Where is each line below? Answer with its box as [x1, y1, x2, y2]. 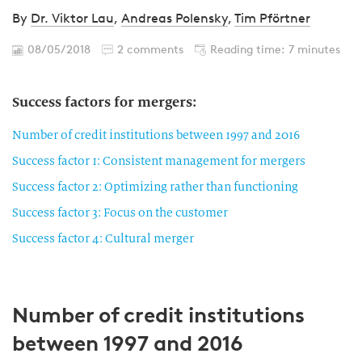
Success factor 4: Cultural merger [12, 231, 194, 246]
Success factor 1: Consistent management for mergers [12, 154, 305, 168]
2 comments [117, 43, 183, 57]
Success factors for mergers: [12, 94, 196, 111]
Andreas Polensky [121, 11, 228, 26]
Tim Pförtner [234, 11, 310, 26]
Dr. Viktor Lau [31, 11, 114, 26]
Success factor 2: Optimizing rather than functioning [12, 179, 298, 194]
